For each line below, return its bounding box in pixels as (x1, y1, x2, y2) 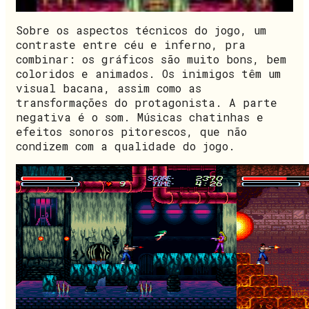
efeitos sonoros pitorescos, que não (16, 124, 247, 139)
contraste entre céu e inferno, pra (16, 37, 246, 52)
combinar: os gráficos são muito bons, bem (16, 52, 286, 67)
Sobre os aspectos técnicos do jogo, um (16, 23, 266, 38)
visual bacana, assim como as (16, 81, 201, 96)
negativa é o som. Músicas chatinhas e (16, 110, 263, 125)
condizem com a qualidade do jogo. (16, 139, 235, 154)
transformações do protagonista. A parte (16, 95, 277, 110)
